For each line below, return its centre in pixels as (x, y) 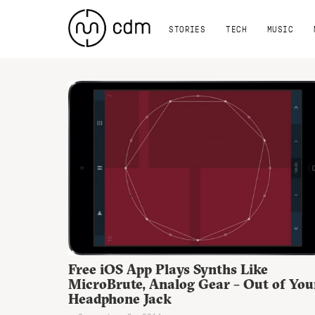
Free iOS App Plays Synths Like (168, 269)
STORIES (187, 28)
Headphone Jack (120, 298)
